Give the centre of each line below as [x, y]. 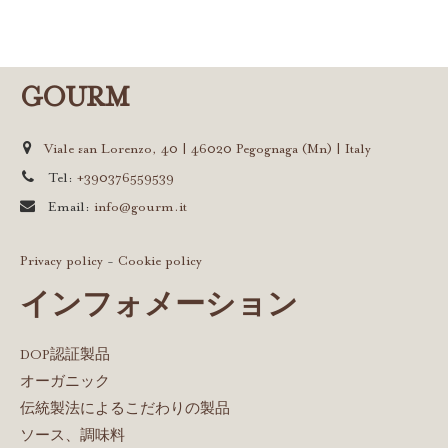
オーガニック [65, 383]
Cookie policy [160, 262]
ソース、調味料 [72, 437]
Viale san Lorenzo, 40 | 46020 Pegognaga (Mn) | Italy [208, 150]
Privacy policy [61, 262]
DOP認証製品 [65, 356]
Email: [69, 208]
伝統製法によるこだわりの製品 [125, 410]
